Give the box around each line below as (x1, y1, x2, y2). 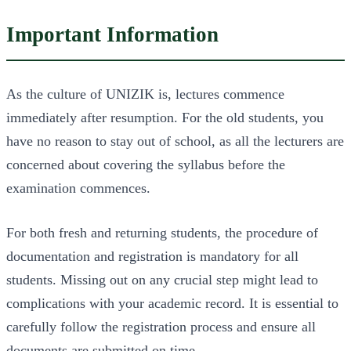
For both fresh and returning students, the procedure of (6, 224, 318, 241)
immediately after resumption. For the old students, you (6, 109, 324, 125)
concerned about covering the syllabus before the (6, 156, 285, 172)
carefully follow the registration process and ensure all (6, 318, 316, 335)
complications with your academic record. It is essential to (6, 295, 338, 311)
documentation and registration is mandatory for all (6, 248, 299, 264)
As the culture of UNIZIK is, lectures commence (6, 85, 284, 102)
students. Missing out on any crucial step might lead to (6, 271, 318, 288)
